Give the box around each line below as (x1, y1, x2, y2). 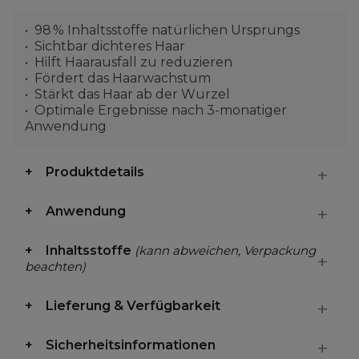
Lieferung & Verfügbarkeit (46, 298, 220, 313)
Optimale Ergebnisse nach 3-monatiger (34, 103, 287, 118)
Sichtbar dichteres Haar (34, 38, 185, 54)
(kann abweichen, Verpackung (135, 243, 316, 258)
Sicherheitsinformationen (46, 337, 216, 353)
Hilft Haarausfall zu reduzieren (34, 54, 232, 70)
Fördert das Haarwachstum (34, 71, 211, 86)
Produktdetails (46, 164, 144, 179)
